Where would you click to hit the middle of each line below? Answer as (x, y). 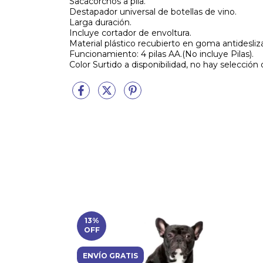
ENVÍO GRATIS (110, 256)
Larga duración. (100, 22)
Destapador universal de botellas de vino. (153, 12)
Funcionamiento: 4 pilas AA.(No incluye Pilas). (161, 54)
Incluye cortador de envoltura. (130, 33)
